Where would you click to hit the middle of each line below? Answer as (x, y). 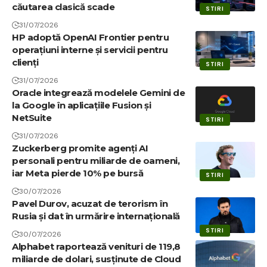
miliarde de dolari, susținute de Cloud (96, 259)
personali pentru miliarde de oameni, (96, 161)
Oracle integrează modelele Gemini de (98, 93)
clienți (25, 63)
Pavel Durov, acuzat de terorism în (90, 204)
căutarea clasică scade (63, 7)
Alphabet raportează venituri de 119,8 (96, 247)
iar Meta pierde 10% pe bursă (77, 173)
